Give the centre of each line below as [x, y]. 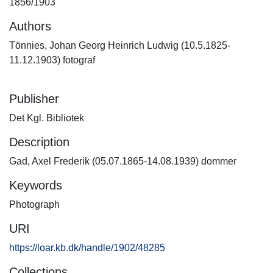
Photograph [34, 204]
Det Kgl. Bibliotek [47, 118]
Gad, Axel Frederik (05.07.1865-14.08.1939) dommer [123, 161]
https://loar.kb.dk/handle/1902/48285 [87, 248]
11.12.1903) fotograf [52, 60]
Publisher [34, 99]
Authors [30, 26]
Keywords [36, 185]
